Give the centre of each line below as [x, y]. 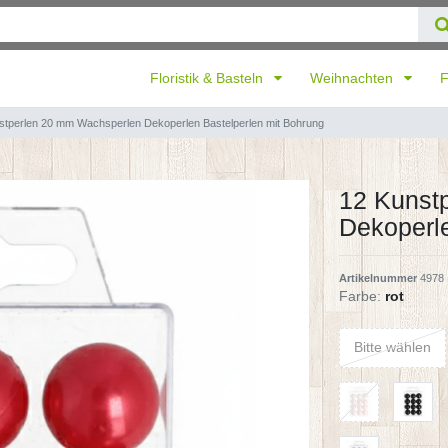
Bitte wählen [392, 347]
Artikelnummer [379, 277]
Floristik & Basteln [208, 77]
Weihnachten [353, 77]
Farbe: [360, 295]
